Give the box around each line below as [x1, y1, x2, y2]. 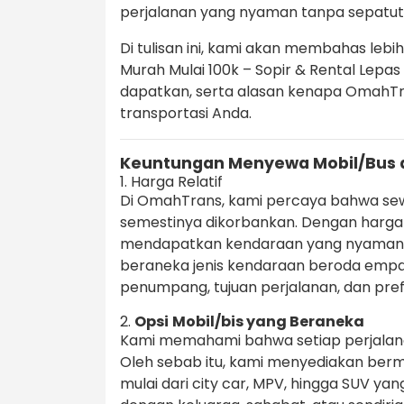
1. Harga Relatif [120, 171, 223, 193]
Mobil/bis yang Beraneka [172, 311, 364, 333]
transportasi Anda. [120, 103, 252, 124]
